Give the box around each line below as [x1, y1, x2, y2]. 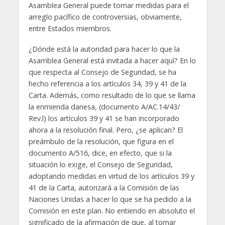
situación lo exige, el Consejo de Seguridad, [28, 159, 173, 169]
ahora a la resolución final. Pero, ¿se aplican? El [28, 125, 183, 135]
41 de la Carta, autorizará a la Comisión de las [28, 182, 179, 192]
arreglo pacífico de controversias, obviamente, [28, 12, 182, 22]
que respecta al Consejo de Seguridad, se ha [28, 67, 176, 77]
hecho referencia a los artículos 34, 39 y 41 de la [28, 78, 186, 88]
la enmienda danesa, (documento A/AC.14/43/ [28, 101, 180, 111]
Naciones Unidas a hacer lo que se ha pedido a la [28, 194, 191, 204]
